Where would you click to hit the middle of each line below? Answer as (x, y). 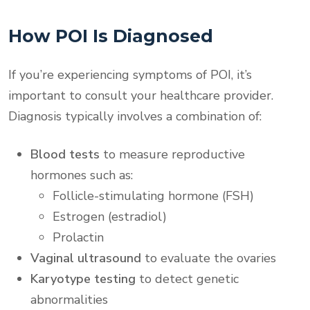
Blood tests (65, 154)
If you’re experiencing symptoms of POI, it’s (130, 74)
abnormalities (69, 299)
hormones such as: (82, 175)
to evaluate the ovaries (209, 258)
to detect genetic (187, 279)
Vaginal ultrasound (86, 258)
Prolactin (78, 237)
